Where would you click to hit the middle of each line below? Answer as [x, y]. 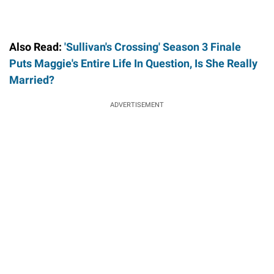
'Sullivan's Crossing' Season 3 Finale [153, 46]
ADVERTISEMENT [137, 105]
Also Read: [37, 46]
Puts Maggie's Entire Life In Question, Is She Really [133, 63]
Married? [32, 80]
